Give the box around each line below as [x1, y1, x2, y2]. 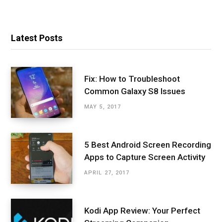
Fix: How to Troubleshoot [84, 73, 180, 84]
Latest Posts [11, 32, 62, 43]
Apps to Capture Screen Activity [84, 152, 205, 162]
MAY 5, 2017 [84, 103, 121, 110]
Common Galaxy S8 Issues [84, 86, 185, 96]
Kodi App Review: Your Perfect [84, 205, 200, 216]
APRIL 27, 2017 [84, 169, 130, 176]
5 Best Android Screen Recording [84, 139, 211, 150]
